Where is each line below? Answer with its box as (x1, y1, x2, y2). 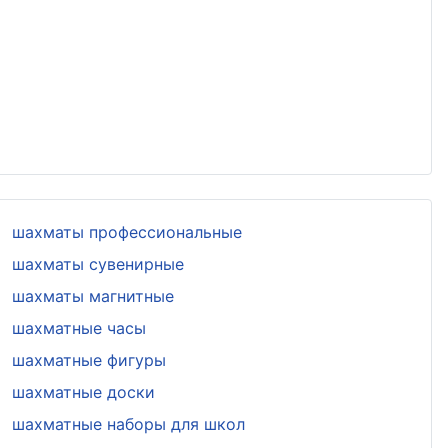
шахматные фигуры (11, 349, 166, 370)
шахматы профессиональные (11, 221, 242, 242)
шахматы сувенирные (11, 253, 184, 274)
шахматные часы (11, 317, 146, 338)
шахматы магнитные (11, 285, 174, 306)
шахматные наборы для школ (11, 413, 245, 434)
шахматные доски (11, 381, 155, 402)
